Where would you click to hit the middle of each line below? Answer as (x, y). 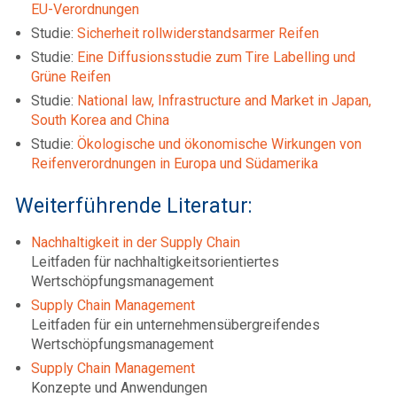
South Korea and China (100, 120)
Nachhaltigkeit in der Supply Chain (136, 242)
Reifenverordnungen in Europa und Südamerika (175, 163)
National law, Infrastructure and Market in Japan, (224, 100)
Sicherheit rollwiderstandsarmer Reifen (198, 33)
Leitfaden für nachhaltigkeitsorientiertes (155, 261)
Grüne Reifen (71, 76)
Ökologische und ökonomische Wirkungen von (219, 144)
